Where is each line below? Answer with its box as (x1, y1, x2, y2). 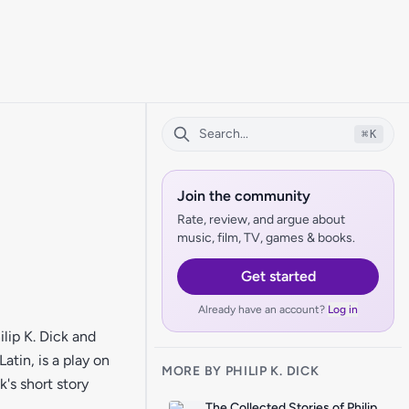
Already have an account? (198, 303, 328, 316)
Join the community (177, 187, 310, 204)
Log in (328, 303, 358, 316)
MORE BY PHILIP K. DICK (162, 363, 320, 379)
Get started (240, 267, 316, 285)
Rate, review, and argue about (177, 212, 345, 227)
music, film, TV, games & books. (177, 230, 355, 246)
